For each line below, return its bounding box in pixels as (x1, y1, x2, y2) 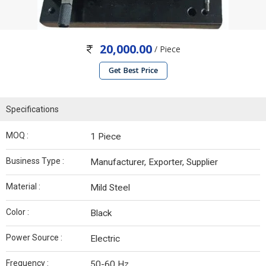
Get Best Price (108, 65, 158, 76)
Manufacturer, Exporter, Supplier (90, 157, 218, 168)
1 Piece (90, 131, 121, 142)
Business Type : (6, 156, 64, 166)
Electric (90, 233, 120, 245)
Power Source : (6, 233, 62, 243)
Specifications (6, 104, 59, 115)
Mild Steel (90, 182, 130, 194)
